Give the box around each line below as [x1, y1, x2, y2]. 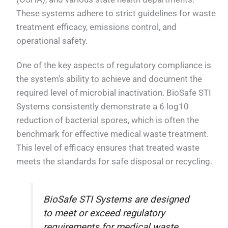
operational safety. [16, 36, 88, 46]
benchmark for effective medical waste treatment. [16, 128, 209, 139]
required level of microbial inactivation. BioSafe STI [16, 87, 212, 98]
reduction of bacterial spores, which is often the [16, 115, 199, 125]
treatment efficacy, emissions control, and [16, 22, 177, 33]
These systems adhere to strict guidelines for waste [16, 8, 216, 19]
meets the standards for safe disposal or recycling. [16, 156, 213, 166]
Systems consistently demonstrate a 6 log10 [16, 101, 189, 111]
